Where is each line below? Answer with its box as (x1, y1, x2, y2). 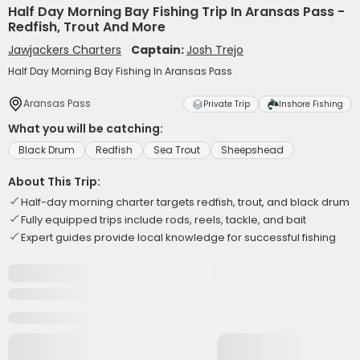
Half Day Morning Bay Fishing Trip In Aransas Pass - (8, 2, 345, 21)
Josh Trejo (186, 42, 243, 58)
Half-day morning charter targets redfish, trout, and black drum (21, 194, 350, 210)
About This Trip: (8, 174, 100, 190)
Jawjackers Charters (8, 42, 121, 58)
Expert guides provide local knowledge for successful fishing (21, 230, 336, 245)
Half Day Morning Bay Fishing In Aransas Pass (8, 64, 232, 78)
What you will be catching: (8, 121, 163, 137)
